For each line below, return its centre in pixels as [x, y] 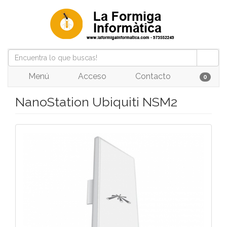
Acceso [91, 76]
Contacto [152, 76]
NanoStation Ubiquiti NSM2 [96, 102]
